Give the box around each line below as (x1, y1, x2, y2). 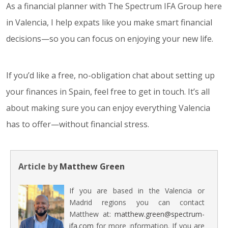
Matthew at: (69, 209, 115, 219)
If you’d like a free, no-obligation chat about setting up (6, 70, 215, 81)
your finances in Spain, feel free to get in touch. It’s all (6, 86, 210, 98)
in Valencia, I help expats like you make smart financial (6, 17, 212, 28)
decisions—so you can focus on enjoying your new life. (6, 33, 213, 45)
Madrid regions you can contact (69, 197, 205, 208)
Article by (18, 161, 60, 173)
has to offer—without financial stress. (6, 119, 149, 130)
